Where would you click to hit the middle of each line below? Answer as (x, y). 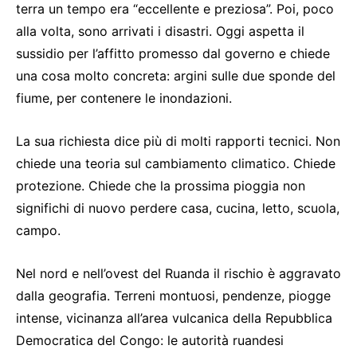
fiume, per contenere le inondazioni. (124, 98)
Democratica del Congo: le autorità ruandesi (150, 340)
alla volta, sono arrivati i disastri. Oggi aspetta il (160, 31)
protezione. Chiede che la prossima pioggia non (161, 186)
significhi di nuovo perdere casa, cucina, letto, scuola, (178, 208)
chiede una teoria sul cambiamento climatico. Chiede (176, 163)
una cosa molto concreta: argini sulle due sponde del (176, 76)
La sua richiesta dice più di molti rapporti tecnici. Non (178, 141)
